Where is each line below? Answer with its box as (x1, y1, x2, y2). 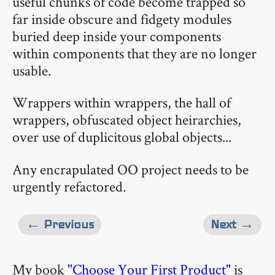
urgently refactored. (12, 177, 126, 196)
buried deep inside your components (12, 26, 221, 45)
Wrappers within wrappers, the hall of (12, 93, 231, 112)
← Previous (26, 217, 94, 231)
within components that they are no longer (12, 43, 257, 63)
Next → (211, 217, 254, 231)
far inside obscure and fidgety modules (12, 9, 231, 28)
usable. (12, 60, 51, 80)
